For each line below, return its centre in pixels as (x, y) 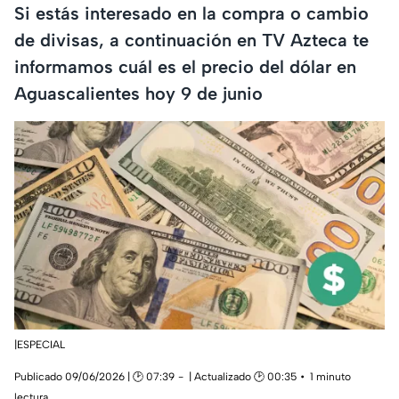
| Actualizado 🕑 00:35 (243, 377)
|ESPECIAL (40, 345)
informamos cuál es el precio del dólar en (185, 66)
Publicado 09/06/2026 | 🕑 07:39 (94, 377)
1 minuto (330, 377)
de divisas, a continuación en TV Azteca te (191, 40)
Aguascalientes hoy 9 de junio (138, 93)
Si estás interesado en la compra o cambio (191, 13)
